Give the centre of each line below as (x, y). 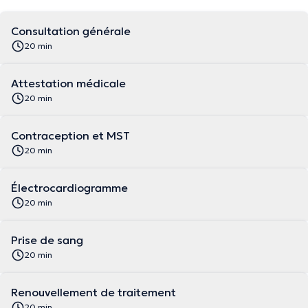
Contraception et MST (70, 135)
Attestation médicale (68, 83)
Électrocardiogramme (69, 188)
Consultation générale (71, 31)
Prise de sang (47, 240)
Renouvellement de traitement (93, 292)
